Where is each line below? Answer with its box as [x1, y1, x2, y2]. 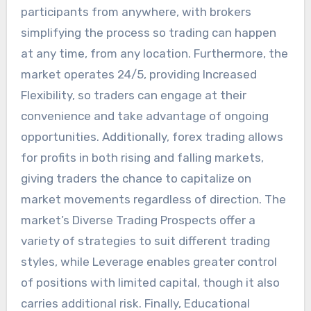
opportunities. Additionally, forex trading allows [20, 129, 283, 144]
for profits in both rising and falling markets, [20, 150, 264, 165]
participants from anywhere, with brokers [20, 4, 251, 19]
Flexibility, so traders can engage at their [20, 87, 246, 102]
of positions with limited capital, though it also [20, 275, 280, 289]
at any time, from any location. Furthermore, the [20, 46, 288, 60]
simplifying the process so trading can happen [20, 25, 276, 40]
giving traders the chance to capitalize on [20, 171, 251, 185]
